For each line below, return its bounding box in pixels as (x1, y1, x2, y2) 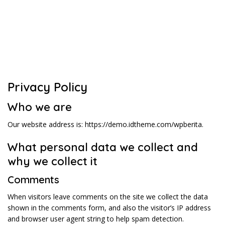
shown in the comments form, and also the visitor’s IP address (8, 203, 211, 212)
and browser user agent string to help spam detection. (8, 214, 184, 223)
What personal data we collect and (8, 140, 198, 154)
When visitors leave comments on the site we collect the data (8, 192, 208, 201)
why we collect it (8, 154, 97, 168)
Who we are (8, 100, 72, 114)
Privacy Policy (8, 79, 87, 94)
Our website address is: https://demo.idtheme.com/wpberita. (8, 120, 203, 129)
